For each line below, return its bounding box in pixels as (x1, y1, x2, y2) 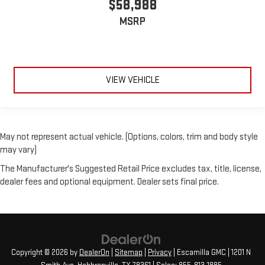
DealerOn (79, 247, 109, 257)
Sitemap (115, 247, 143, 257)
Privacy (148, 247, 172, 257)
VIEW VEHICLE (105, 74, 160, 86)
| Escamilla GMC (172, 247, 226, 257)
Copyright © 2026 (11, 247, 70, 257)
